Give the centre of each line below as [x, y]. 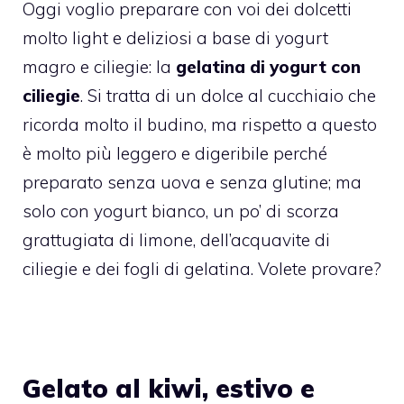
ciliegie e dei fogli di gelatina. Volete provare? [202, 269]
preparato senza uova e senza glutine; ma [192, 183]
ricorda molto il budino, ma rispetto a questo [200, 125]
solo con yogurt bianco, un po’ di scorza [181, 211]
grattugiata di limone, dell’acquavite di [176, 240]
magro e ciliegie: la [99, 67]
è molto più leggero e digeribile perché [175, 154]
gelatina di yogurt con [268, 67]
